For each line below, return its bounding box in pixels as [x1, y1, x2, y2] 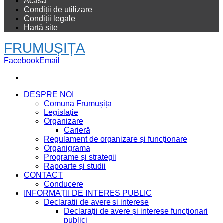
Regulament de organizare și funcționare [44, 134, 187, 143]
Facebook [4, 56, 39, 65]
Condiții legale [24, 14, 75, 23]
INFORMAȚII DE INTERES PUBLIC [24, 188, 152, 197]
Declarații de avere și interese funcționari [64, 206, 208, 215]
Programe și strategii [44, 152, 116, 161]
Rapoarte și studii [44, 161, 106, 170]
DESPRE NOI [24, 90, 74, 99]
